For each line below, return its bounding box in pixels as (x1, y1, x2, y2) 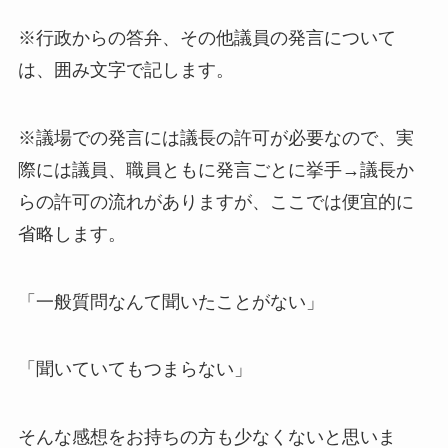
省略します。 (17, 223, 126, 244)
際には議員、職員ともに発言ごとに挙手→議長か (17, 159, 414, 180)
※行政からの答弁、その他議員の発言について (17, 27, 396, 48)
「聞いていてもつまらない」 (17, 359, 252, 380)
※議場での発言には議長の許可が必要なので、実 (17, 127, 414, 148)
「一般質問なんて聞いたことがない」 (17, 291, 324, 312)
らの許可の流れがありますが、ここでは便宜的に (17, 191, 414, 212)
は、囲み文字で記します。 (17, 59, 234, 80)
